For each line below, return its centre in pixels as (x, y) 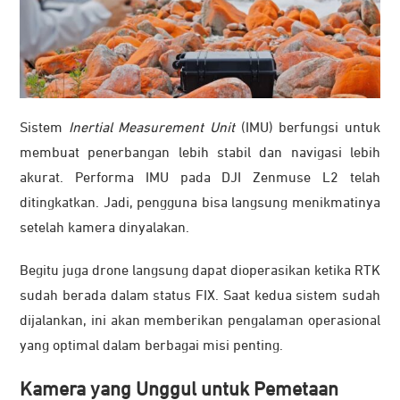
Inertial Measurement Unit (152, 129)
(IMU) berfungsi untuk (308, 129)
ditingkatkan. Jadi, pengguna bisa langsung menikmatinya (200, 204)
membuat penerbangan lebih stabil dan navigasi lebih (200, 154)
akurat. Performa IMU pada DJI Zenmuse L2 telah (200, 179)
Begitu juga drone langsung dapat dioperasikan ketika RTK (200, 272)
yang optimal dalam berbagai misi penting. (151, 347)
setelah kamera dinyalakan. (104, 229)
